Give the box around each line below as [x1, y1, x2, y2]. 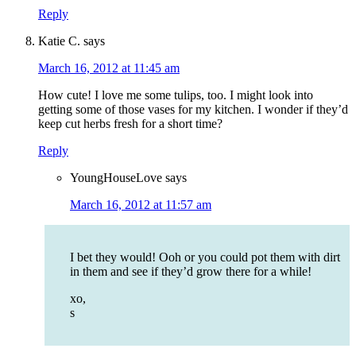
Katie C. [38, 34, 80, 48]
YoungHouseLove [70, 171, 162, 185]
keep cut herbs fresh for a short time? [38, 117, 222, 131]
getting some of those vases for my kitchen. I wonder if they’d [38, 103, 348, 117]
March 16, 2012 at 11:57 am [70, 198, 211, 212]
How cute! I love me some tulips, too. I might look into [38, 88, 313, 103]
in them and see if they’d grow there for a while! [70, 265, 311, 279]
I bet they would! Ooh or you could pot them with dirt [70, 250, 340, 265]
